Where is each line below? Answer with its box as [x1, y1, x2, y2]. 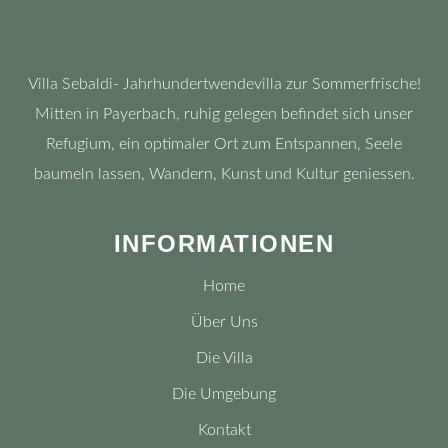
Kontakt [197, 422, 251, 438]
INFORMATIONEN [113, 230, 335, 257]
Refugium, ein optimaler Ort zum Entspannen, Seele [46, 136, 402, 152]
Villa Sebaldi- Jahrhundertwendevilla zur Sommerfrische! [27, 76, 421, 92]
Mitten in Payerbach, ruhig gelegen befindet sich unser [35, 106, 413, 122]
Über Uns [190, 314, 258, 330]
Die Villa [195, 350, 253, 366]
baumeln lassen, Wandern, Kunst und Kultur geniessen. [33, 166, 415, 182]
